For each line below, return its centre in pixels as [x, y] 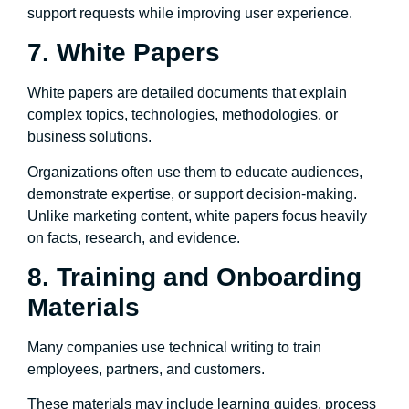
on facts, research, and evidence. [134, 237]
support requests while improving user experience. [190, 13]
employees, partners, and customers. [146, 369]
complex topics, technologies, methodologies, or [183, 115]
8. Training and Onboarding [194, 277]
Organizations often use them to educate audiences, [195, 172]
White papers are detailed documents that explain [187, 93]
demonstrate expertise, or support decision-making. [192, 194]
